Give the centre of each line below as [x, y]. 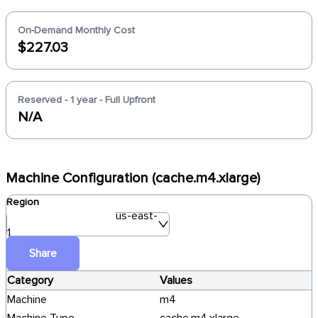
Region [23, 202]
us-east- [137, 216]
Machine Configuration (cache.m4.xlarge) [133, 178]
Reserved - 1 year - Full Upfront [87, 100]
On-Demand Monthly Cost [76, 30]
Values [176, 280]
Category [30, 280]
